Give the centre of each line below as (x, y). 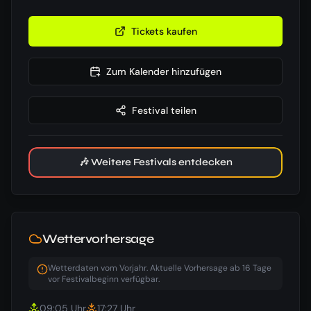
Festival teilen (164, 110)
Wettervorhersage (98, 238)
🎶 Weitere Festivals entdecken (155, 162)
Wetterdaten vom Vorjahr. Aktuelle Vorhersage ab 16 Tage (160, 268)
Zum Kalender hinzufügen (164, 71)
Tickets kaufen (164, 31)
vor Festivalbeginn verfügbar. (104, 279)
